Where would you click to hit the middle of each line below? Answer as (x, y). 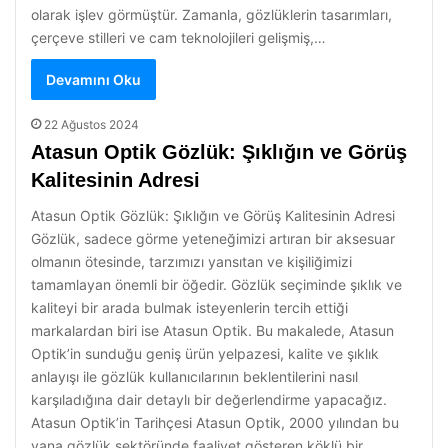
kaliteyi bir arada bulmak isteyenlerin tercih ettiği (189, 307)
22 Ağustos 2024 (91, 124)
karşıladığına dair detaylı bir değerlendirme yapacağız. (209, 399)
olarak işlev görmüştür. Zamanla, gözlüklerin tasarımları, (211, 14)
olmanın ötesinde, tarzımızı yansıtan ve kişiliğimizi (191, 261)
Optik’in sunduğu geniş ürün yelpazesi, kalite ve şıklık (205, 353)
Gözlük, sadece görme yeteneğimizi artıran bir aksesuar (213, 238)
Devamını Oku (93, 79)
